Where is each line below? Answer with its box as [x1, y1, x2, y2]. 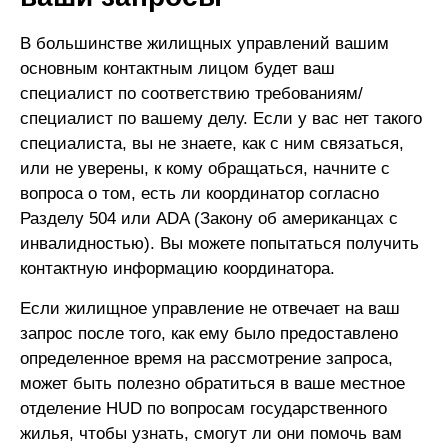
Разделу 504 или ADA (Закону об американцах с [20, 208, 398, 228]
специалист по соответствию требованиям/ [20, 83, 363, 103]
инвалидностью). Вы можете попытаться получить [20, 233, 419, 253]
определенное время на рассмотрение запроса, [20, 348, 393, 368]
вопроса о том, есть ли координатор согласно [20, 183, 379, 203]
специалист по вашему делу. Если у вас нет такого [20, 108, 422, 128]
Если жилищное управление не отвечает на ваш [20, 298, 400, 318]
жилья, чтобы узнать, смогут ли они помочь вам [20, 423, 402, 443]
